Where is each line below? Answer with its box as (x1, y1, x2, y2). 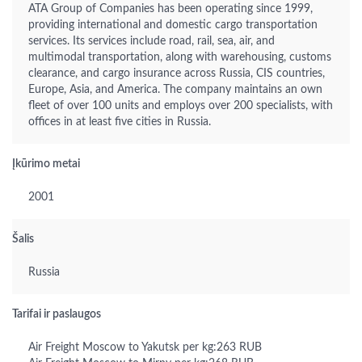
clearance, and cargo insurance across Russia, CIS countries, (28, 68, 325, 79)
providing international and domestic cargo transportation (28, 19, 318, 31)
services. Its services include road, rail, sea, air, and (28, 36, 275, 47)
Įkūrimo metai (12, 158, 80, 170)
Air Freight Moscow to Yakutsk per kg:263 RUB (28, 342, 262, 353)
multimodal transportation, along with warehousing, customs (28, 52, 331, 63)
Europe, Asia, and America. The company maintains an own (28, 84, 322, 95)
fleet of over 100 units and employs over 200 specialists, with (28, 100, 333, 112)
